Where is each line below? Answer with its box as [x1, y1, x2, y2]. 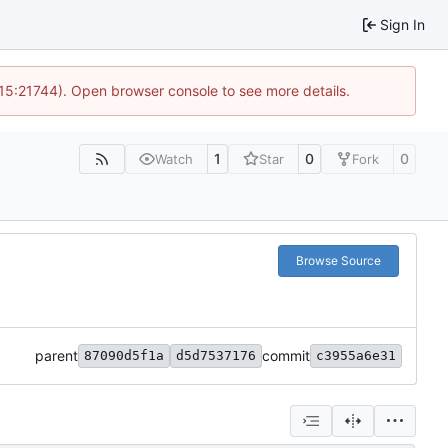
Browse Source [295, 253, 381, 269]
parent [35, 347, 78, 365]
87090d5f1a [84, 348, 164, 364]
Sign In [380, 15, 425, 33]
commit [262, 347, 310, 365]
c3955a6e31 [316, 348, 396, 364]
